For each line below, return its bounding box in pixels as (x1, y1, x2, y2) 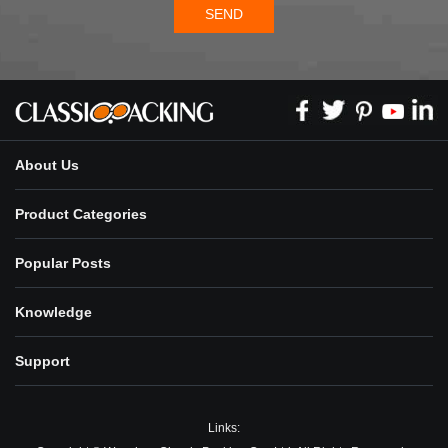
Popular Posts (15, 254, 111, 271)
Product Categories (15, 205, 147, 222)
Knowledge (15, 303, 92, 320)
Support (15, 352, 70, 369)
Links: (208, 420, 240, 435)
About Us (15, 156, 79, 173)
